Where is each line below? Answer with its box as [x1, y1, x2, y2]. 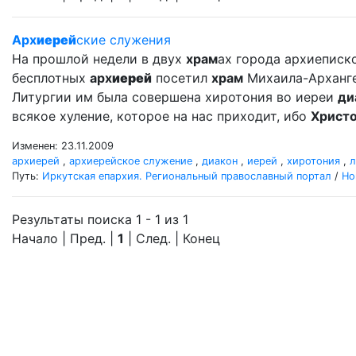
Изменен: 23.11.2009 [12, 140, 114, 152]
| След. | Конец [124, 230, 220, 246]
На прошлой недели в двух [12, 51, 186, 67]
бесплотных [12, 70, 90, 86]
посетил [152, 70, 211, 86]
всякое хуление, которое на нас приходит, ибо [12, 108, 311, 124]
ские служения [76, 32, 171, 48]
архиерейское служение [69, 155, 192, 167]
